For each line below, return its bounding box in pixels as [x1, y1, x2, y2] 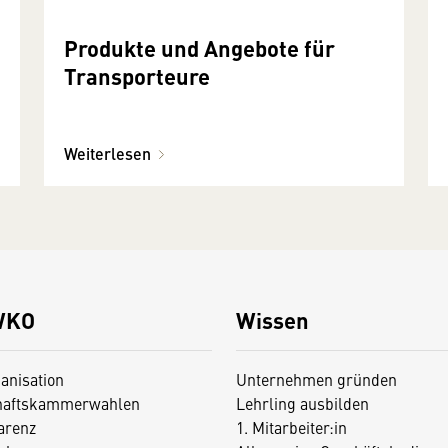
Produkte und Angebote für [64, 32, 335, 64]
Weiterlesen [64, 142, 151, 166]
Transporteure [64, 60, 210, 92]
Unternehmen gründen [235, 368, 397, 391]
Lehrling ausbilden [235, 392, 369, 415]
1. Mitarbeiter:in [235, 416, 347, 439]
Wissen [235, 304, 309, 336]
